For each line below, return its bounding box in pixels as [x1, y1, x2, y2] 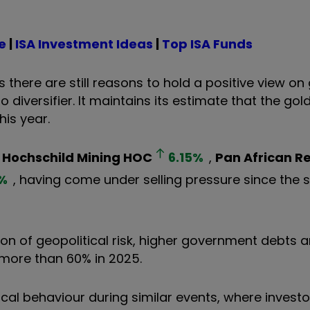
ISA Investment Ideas [15, 35, 153, 53]
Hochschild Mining [2, 148, 120, 166]
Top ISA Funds [162, 35, 253, 53]
